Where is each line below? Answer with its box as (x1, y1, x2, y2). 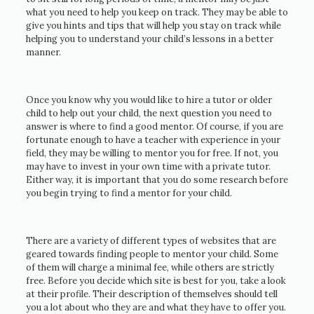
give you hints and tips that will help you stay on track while (25, 20, 281, 32)
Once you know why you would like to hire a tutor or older (25, 94, 272, 107)
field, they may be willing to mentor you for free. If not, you (25, 147, 278, 160)
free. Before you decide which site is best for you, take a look (25, 275, 286, 287)
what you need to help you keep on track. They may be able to (25, 6, 288, 19)
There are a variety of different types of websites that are (25, 235, 276, 247)
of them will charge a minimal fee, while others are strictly (25, 261, 274, 274)
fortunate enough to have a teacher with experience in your (25, 134, 280, 146)
